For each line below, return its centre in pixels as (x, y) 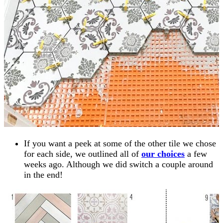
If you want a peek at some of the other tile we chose (120, 143)
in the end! (43, 174)
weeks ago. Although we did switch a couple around (118, 164)
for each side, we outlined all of (83, 154)
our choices (163, 154)
